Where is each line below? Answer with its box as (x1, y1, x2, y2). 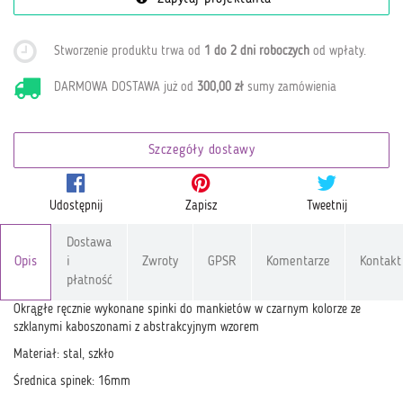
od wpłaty (309, 44, 364, 58)
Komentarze (266, 255, 330, 269)
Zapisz (185, 200, 218, 212)
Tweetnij (306, 200, 347, 212)
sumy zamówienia (244, 80, 337, 94)
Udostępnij (49, 200, 103, 212)
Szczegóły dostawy (148, 144, 255, 157)
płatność (67, 274, 112, 288)
